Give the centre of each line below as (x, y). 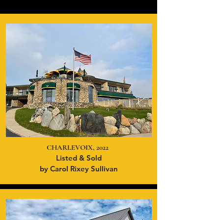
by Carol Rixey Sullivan (79, 169)
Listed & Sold (79, 158)
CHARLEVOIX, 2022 (79, 147)
